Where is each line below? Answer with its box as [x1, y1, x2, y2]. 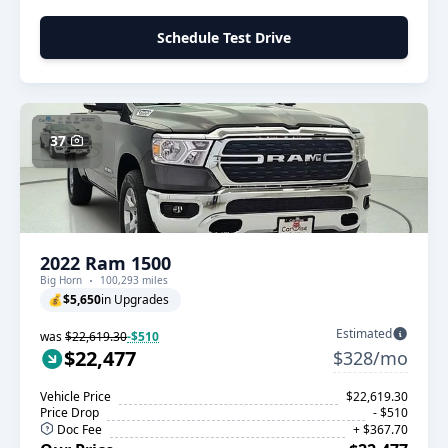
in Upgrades [101, 291, 169, 308]
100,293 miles [100, 273, 168, 287]
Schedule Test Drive [157, 28, 291, 47]
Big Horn [40, 273, 82, 287]
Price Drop [40, 404, 99, 421]
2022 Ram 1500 [40, 251, 171, 275]
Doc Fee [54, 421, 102, 438]
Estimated [336, 325, 392, 342]
